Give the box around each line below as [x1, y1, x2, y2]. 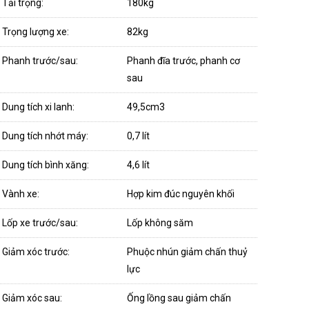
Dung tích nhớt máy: [2, 130, 90, 141]
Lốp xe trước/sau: [2, 217, 80, 228]
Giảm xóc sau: [2, 292, 64, 303]
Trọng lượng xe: [2, 26, 71, 37]
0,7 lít [127, 130, 150, 141]
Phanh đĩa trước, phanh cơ [127, 55, 240, 66]
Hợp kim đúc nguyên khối [127, 188, 235, 199]
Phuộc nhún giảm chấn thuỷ [127, 246, 248, 257]
